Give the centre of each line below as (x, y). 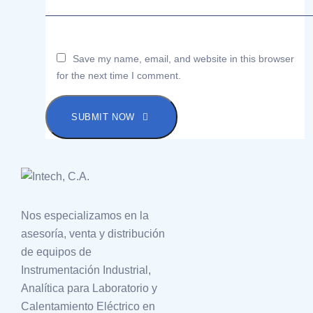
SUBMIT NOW (103, 117)
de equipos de (56, 252)
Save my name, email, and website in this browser (183, 58)
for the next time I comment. (119, 75)
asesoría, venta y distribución (93, 233)
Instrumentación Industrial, (86, 270)
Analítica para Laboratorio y (89, 288)
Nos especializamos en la (85, 215)
